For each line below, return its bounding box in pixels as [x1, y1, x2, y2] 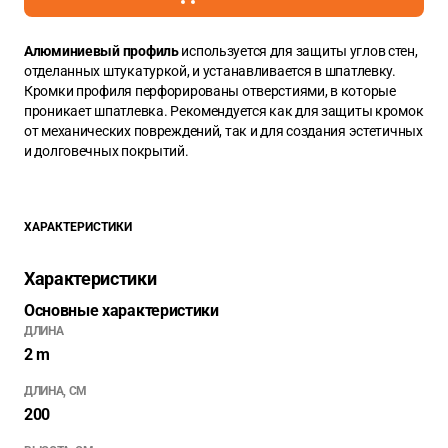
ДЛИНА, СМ [24, 383, 88, 398]
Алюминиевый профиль [24, 42, 179, 59]
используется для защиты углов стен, [178, 42, 418, 59]
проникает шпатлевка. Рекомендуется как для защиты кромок [24, 102, 424, 119]
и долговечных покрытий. [24, 142, 189, 159]
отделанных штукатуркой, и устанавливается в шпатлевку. [24, 62, 396, 79]
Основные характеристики [24, 300, 219, 320]
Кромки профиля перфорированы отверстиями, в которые [24, 82, 396, 99]
